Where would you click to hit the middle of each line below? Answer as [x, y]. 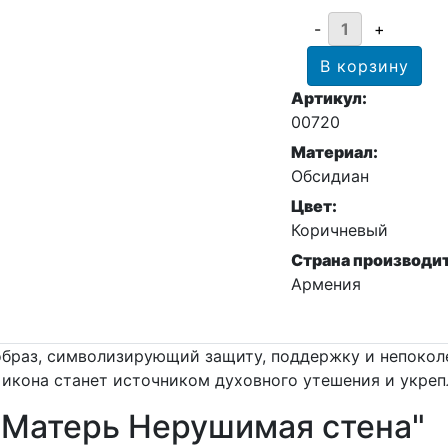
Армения [326, 283]
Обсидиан [330, 175]
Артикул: [329, 97]
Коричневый [340, 229]
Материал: [335, 151]
